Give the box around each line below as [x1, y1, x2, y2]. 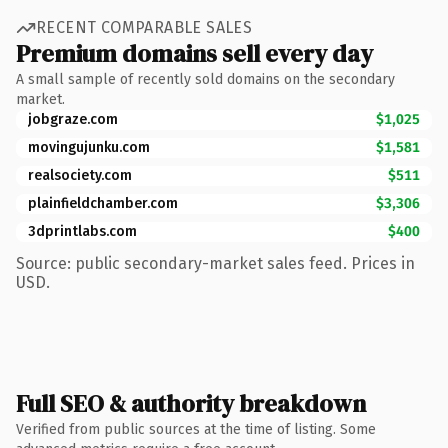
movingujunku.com [28, 138, 150, 156]
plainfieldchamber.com [28, 194, 178, 212]
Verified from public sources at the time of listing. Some [16, 420, 376, 438]
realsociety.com [28, 166, 132, 184]
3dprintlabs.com [28, 222, 137, 240]
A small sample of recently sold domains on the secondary [16, 70, 395, 88]
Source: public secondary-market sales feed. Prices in [16, 253, 415, 273]
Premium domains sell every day [16, 36, 373, 70]
